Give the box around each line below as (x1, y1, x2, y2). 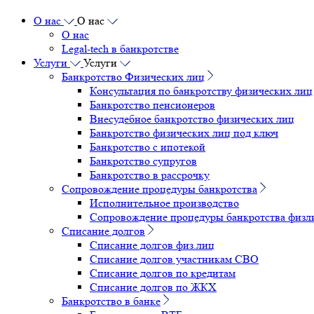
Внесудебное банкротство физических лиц (90, 112, 294, 125)
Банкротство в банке (62, 294, 161, 308)
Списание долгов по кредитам (90, 266, 235, 280)
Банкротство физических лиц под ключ (90, 126, 278, 139)
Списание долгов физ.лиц (90, 238, 214, 252)
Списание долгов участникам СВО (90, 252, 259, 266)
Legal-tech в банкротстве (62, 42, 179, 55)
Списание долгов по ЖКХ (90, 280, 217, 294)
